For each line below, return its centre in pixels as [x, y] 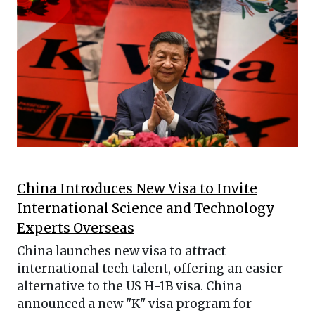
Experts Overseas [76, 229]
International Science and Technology [146, 209]
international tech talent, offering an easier [150, 269]
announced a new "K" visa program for [134, 304]
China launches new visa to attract [121, 251]
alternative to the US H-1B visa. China [129, 287]
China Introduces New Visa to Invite [137, 189]
